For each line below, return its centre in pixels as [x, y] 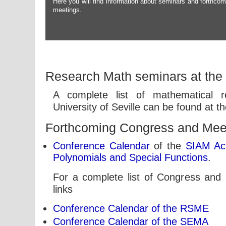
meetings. [67, 10]
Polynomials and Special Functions [130, 157]
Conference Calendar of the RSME [131, 208]
